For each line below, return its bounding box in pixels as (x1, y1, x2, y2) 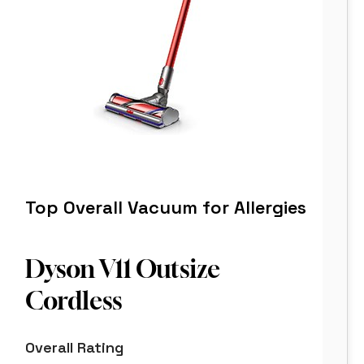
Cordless (25, 286, 122, 316)
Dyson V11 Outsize (25, 254, 220, 284)
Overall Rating (25, 338, 123, 357)
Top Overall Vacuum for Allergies (25, 196, 306, 219)
